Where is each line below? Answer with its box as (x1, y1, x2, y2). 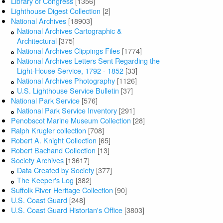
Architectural (17, 35, 57, 46)
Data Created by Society (17, 165, 95, 176)
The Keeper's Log (17, 175, 74, 186)
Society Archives (11, 155, 64, 166)
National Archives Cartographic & (17, 25, 122, 36)
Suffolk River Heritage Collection (11, 185, 113, 196)
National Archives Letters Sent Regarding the (17, 55, 160, 66)
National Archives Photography (17, 75, 115, 86)
